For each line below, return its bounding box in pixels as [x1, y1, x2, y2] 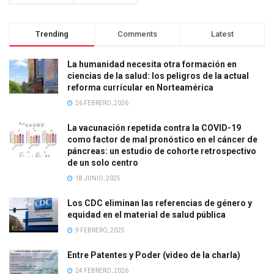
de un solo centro [67, 157, 138, 168]
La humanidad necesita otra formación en [67, 59, 237, 69]
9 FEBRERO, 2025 [74, 226, 125, 234]
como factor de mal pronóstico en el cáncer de [67, 134, 257, 144]
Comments [117, 29, 157, 39]
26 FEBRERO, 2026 [74, 99, 128, 106]
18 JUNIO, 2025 [74, 174, 120, 182]
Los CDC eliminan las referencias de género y [67, 198, 252, 208]
